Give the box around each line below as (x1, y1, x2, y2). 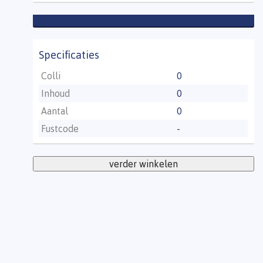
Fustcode (41, 122, 79, 134)
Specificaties (39, 48, 100, 61)
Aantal (41, 104, 68, 117)
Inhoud (41, 87, 70, 99)
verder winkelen (109, 157, 178, 170)
